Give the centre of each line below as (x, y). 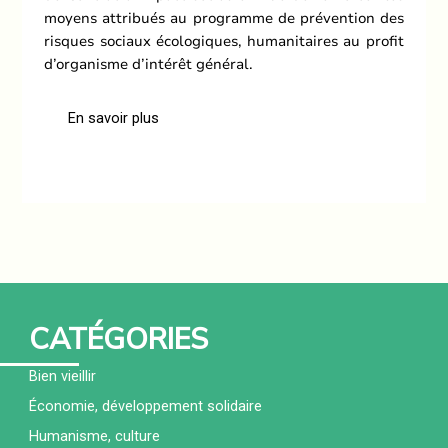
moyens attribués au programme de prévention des (224, 17)
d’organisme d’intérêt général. (149, 63)
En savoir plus (114, 118)
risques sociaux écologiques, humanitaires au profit (224, 40)
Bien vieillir (63, 376)
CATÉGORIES (119, 339)
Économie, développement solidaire (146, 406)
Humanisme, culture (95, 436)
